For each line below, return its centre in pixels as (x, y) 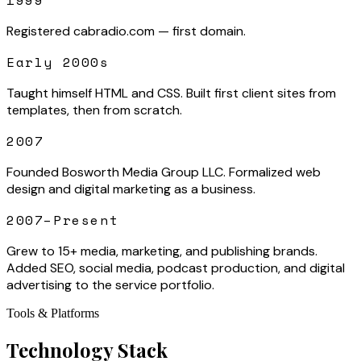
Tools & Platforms (53, 313)
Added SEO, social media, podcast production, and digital (176, 268)
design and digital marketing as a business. (131, 189)
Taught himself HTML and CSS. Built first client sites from (171, 93)
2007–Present (63, 220)
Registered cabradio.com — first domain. (126, 31)
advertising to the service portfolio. (110, 285)
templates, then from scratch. (94, 110)
